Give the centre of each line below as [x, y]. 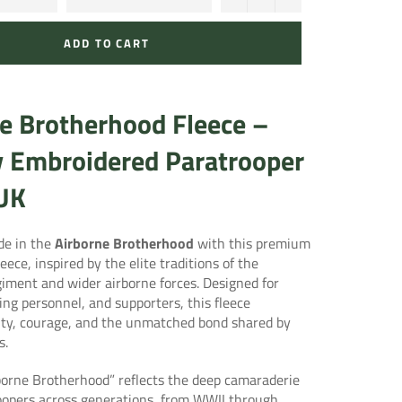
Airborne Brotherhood [124, 243]
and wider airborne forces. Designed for [158, 282]
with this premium [252, 243]
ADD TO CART [107, 43]
